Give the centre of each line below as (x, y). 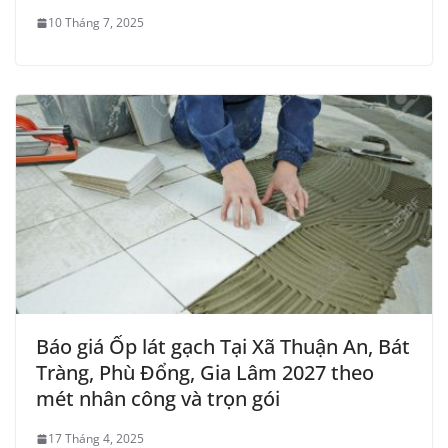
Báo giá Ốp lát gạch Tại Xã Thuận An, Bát (223, 347)
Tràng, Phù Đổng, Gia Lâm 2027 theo (205, 373)
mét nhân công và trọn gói (158, 399)
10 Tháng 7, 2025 (96, 23)
